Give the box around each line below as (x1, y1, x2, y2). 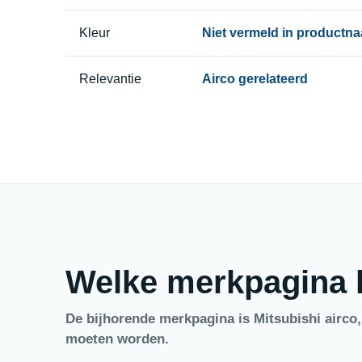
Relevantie (78, 71, 141, 86)
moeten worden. (65, 330, 169, 347)
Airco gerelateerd (201, 71, 308, 86)
